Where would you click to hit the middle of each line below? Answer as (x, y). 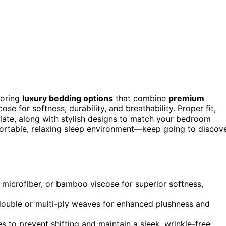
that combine (141, 98)
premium (186, 98)
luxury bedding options (68, 98)
